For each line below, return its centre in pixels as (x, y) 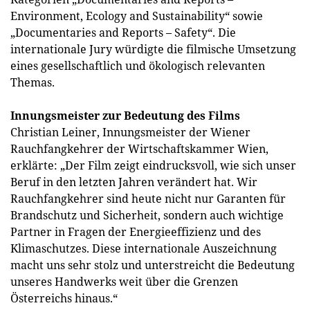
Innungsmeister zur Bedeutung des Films (125, 116)
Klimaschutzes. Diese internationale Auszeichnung (144, 248)
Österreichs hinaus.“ (64, 298)
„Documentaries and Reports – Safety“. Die (123, 33)
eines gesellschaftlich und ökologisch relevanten (138, 66)
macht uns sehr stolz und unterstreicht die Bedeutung (153, 265)
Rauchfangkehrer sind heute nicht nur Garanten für (148, 199)
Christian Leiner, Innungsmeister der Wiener (130, 132)
